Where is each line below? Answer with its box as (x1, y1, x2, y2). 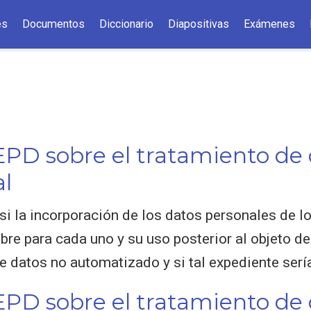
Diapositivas (168, 17, 230, 31)
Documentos (22, 17, 85, 31)
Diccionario (99, 17, 154, 31)
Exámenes (244, 17, 296, 31)
